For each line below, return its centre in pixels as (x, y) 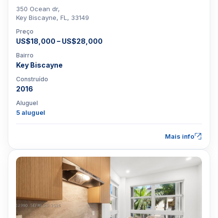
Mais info (180, 136)
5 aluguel (31, 112)
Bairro (25, 55)
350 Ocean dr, (38, 9)
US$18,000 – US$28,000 (59, 41)
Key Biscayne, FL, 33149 (53, 18)
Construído (32, 79)
